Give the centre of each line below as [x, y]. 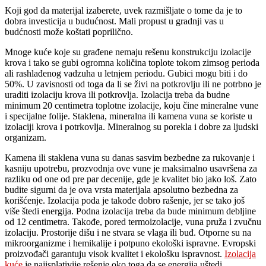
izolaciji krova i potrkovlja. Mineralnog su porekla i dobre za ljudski [132, 126]
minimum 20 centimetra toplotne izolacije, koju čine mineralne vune [132, 105]
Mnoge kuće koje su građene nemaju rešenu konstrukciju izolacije [128, 52]
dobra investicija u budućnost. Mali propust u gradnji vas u [114, 21]
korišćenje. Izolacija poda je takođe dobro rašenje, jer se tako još [125, 200]
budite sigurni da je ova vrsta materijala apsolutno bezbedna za [121, 189]
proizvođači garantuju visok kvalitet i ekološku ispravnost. [115, 254]
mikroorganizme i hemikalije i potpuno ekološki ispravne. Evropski [130, 243]
